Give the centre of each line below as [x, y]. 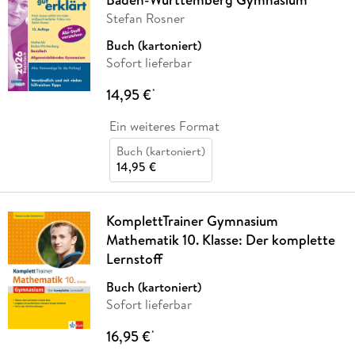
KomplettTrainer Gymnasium [192, 220]
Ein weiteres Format [164, 126]
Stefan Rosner [145, 18]
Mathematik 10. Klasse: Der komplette [220, 239]
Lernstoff [134, 258]
